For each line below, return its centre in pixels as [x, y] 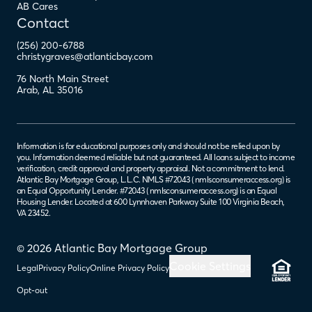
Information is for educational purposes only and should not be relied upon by [148, 146]
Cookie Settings [210, 266]
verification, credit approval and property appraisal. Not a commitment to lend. [151, 168]
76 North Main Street [63, 78]
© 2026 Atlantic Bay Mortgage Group [112, 248]
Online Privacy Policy [130, 267]
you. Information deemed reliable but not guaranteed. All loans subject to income [156, 157]
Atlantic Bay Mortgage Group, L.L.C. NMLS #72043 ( [105, 179]
